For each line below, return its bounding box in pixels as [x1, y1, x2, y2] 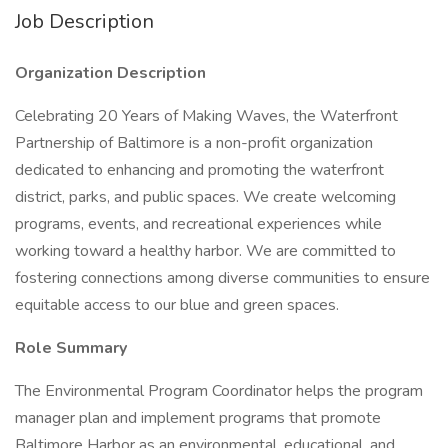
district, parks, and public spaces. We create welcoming [15, 186, 396, 208]
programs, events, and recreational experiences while [15, 213, 382, 235]
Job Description [15, 8, 154, 35]
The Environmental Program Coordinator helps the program [15, 380, 423, 402]
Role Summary [15, 337, 127, 359]
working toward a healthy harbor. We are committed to [15, 240, 396, 262]
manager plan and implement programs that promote [15, 407, 381, 429]
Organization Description [15, 62, 206, 84]
